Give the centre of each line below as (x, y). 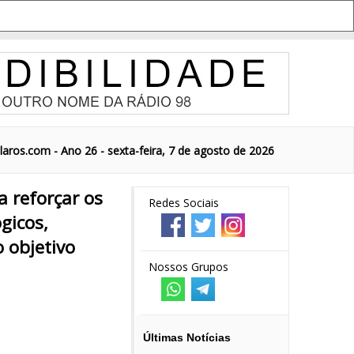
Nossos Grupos (188, 267)
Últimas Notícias (187, 337)
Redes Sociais (184, 203)
